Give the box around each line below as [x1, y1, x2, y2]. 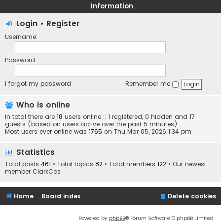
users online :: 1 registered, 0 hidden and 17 [63, 112, 195, 121]
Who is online [14, 100, 70, 110]
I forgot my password [5, 79, 71, 88]
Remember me [125, 79, 172, 88]
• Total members [103, 160, 157, 169]
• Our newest [166, 160, 206, 169]
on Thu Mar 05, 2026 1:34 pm [102, 127, 191, 136]
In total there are [5, 112, 57, 121]
